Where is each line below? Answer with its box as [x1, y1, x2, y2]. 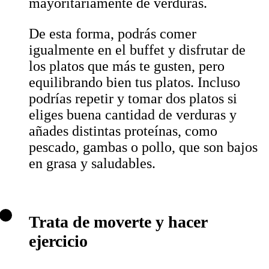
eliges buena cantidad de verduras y [29, 107, 237, 123]
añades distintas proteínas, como [29, 123, 217, 139]
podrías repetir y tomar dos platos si [29, 91, 237, 107]
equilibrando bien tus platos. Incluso [29, 74, 240, 91]
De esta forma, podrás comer [29, 26, 196, 42]
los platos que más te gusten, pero [29, 58, 225, 74]
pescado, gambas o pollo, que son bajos [29, 139, 258, 156]
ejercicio [29, 232, 88, 251]
